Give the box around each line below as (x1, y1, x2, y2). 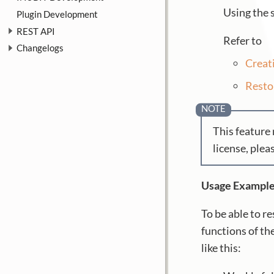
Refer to (223, 34, 262, 48)
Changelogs (17, 42, 64, 54)
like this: (201, 240, 242, 254)
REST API (17, 25, 55, 37)
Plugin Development (17, 8, 98, 20)
